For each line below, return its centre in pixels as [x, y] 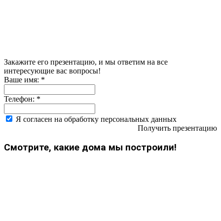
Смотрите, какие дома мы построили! [90, 148]
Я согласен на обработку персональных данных [96, 119]
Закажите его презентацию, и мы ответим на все [86, 62]
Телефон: [20, 99]
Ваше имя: [22, 80]
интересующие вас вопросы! [52, 71]
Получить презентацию [177, 128]
